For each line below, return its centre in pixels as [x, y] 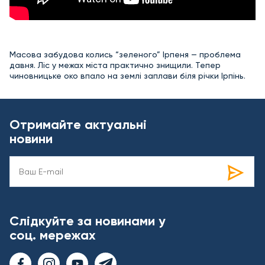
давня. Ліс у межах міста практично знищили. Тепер [115, 65]
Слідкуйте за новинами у [88, 221]
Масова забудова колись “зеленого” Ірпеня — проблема [125, 54]
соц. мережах [53, 235]
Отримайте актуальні [78, 125]
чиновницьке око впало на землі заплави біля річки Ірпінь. [127, 76]
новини [31, 139]
